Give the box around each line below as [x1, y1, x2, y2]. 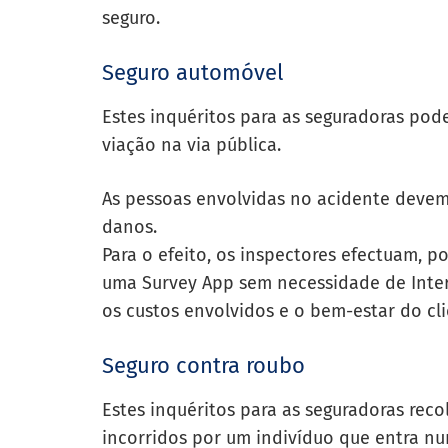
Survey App [142, 272, 234, 294]
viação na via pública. [102, 134, 286, 156]
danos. [102, 216, 157, 238]
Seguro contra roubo [102, 352, 305, 379]
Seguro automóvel [102, 59, 283, 86]
